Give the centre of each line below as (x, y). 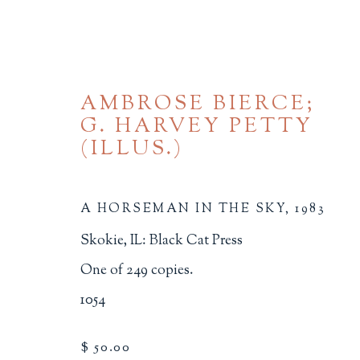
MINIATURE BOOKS (139, 296)
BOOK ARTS (259, 271)
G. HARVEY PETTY (197, 127)
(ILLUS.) (133, 149)
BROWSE (119, 231)
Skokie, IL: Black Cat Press (162, 240)
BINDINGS (154, 271)
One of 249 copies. (137, 270)
